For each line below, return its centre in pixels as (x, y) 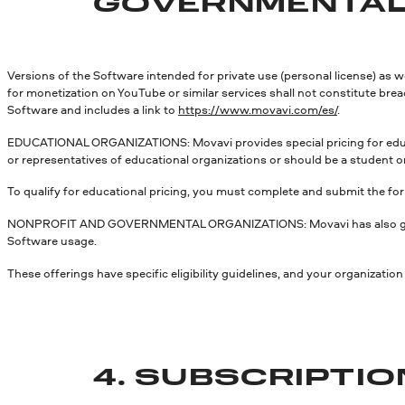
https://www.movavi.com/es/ (258, 109)
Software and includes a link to (93, 109)
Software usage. (52, 241)
